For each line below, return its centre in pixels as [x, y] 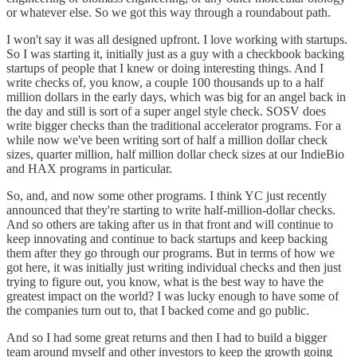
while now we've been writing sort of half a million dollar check [167, 139]
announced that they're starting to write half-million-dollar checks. [171, 210]
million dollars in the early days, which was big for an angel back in [176, 96]
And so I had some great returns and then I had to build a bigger [167, 337]
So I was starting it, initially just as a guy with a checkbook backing [175, 53]
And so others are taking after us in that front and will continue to [170, 224]
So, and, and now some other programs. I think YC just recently [167, 195]
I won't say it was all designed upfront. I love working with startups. [177, 39]
